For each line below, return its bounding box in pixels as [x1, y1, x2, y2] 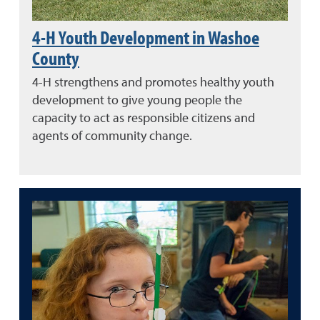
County [32, 45, 79, 70]
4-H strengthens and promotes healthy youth [32, 74, 274, 91]
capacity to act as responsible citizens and [32, 109, 255, 126]
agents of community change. [32, 127, 192, 144]
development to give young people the [32, 91, 242, 109]
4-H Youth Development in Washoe [32, 24, 259, 49]
